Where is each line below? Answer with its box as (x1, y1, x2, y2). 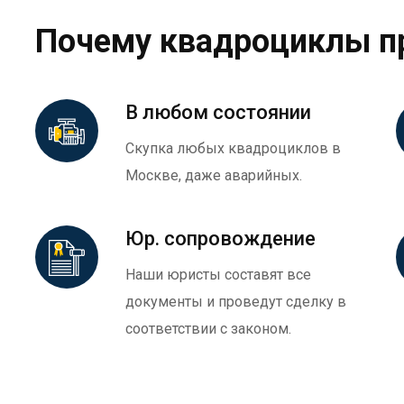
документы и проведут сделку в (125, 293, 346, 311)
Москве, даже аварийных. (125, 167, 302, 185)
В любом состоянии (125, 101, 311, 124)
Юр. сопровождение (125, 227, 316, 251)
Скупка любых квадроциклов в (125, 140, 341, 158)
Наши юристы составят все (125, 266, 311, 284)
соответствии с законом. (125, 320, 291, 338)
